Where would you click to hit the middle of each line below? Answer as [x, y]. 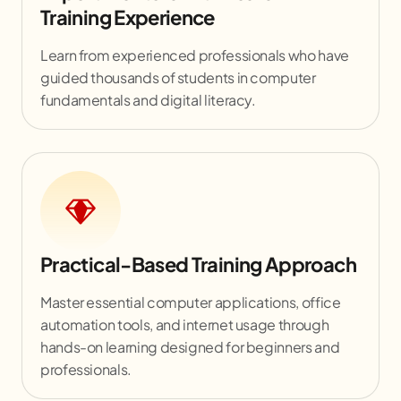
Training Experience [128, 17]
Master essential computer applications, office [191, 302]
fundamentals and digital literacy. [148, 99]
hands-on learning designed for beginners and [190, 346]
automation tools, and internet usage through [185, 324]
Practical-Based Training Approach [198, 264]
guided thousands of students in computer [178, 77]
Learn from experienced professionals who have [195, 55]
